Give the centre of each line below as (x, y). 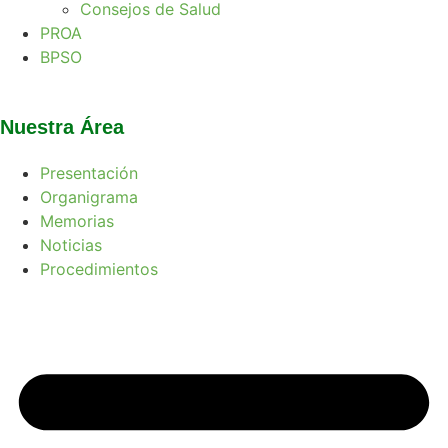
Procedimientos (99, 269)
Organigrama (89, 197)
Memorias (77, 221)
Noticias (71, 245)
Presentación (89, 173)
